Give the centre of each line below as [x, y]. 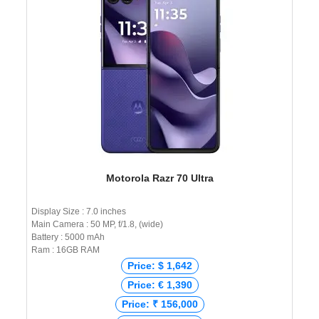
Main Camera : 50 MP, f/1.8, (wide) [97, 225]
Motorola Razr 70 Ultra [159, 178]
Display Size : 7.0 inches [79, 212]
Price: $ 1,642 [159, 266]
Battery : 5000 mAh [68, 237]
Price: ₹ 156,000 [159, 304]
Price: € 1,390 [159, 285]
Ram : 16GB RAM [66, 250]
